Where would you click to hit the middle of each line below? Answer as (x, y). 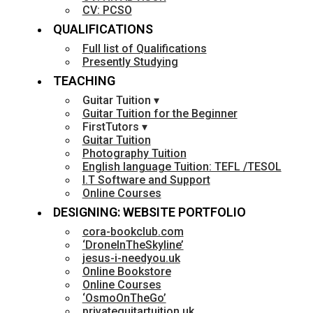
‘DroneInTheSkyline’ (133, 245)
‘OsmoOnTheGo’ (124, 298)
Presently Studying (130, 62)
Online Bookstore (126, 272)
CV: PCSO (107, 10)
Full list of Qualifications (144, 49)
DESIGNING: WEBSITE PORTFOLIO (149, 212)
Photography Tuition (134, 154)
